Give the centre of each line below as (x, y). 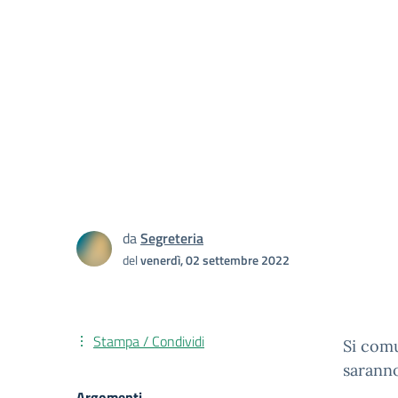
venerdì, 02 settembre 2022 (215, 260)
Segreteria (172, 238)
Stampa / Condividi (149, 341)
